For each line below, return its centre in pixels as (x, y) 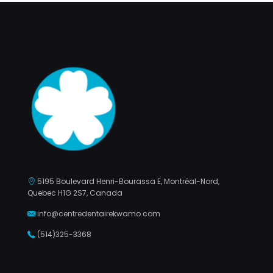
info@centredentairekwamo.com (99, 213)
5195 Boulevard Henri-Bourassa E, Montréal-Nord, (128, 181)
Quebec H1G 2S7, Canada (75, 193)
